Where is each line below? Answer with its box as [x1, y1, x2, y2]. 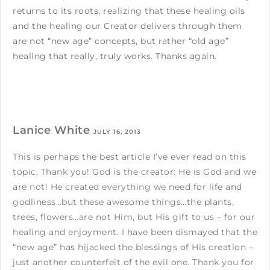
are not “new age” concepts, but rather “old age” [13, 35, 228, 46]
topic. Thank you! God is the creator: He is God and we [13, 166, 256, 177]
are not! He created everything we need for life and [13, 181, 242, 192]
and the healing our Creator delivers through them [13, 20, 242, 31]
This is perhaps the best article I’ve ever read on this [13, 151, 246, 162]
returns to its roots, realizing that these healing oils [13, 5, 245, 16]
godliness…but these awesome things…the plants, [13, 196, 234, 207]
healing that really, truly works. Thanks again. [13, 50, 217, 61]
